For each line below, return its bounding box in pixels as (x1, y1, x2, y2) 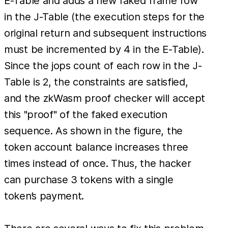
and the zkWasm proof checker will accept (4, 92, 206, 105)
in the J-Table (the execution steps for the (4, 11, 205, 23)
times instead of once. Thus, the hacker (4, 157, 191, 170)
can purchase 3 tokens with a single (4, 174, 174, 186)
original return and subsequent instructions (4, 27, 207, 40)
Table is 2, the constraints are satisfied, (4, 76, 188, 89)
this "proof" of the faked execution (4, 108, 167, 121)
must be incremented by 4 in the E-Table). (4, 43, 204, 56)
